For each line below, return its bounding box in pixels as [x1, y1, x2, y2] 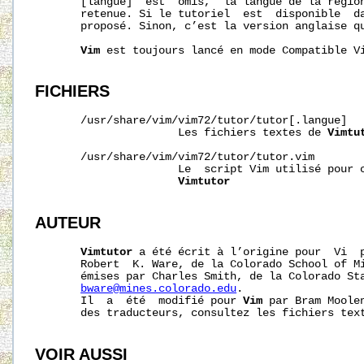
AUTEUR [35, 214, 102, 232]
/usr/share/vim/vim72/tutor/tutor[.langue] [35, 115, 348, 128]
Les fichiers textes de [35, 127, 328, 140]
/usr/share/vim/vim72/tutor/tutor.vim [35, 151, 315, 164]
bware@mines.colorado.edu [80, 282, 237, 295]
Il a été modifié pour [35, 294, 244, 307]
